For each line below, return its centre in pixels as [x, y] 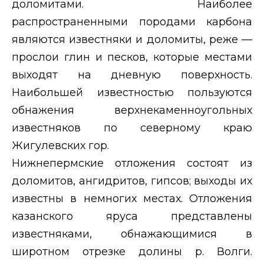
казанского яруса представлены [132, 216]
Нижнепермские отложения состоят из [132, 163]
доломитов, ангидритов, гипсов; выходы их [132, 181]
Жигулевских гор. [60, 145]
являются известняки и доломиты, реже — [132, 39]
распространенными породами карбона [132, 22]
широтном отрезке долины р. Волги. [132, 251]
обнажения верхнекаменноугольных [132, 110]
